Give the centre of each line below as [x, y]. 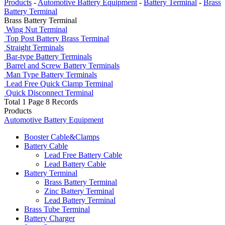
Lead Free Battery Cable [83, 155]
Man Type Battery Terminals [51, 75]
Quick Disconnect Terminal [50, 93]
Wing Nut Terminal [37, 29]
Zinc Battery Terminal [79, 191]
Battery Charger [49, 218]
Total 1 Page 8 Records [41, 102]
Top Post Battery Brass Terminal [58, 38]
